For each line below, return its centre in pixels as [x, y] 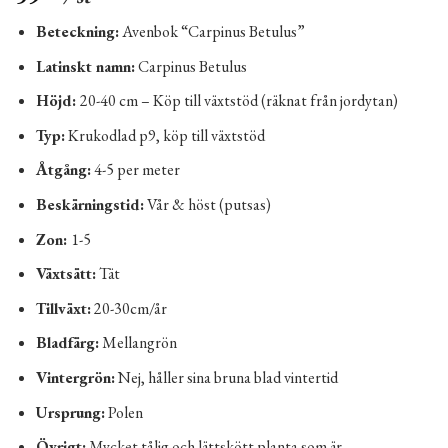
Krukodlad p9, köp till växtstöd [164, 135]
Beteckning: [77, 32]
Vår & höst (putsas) [207, 204]
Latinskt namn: [85, 66]
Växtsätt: [65, 274]
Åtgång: [63, 170]
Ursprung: [70, 412]
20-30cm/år [128, 308]
